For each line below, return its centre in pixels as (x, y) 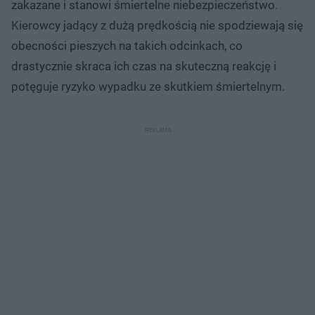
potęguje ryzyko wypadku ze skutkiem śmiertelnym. (148, 86)
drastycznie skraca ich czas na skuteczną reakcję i (144, 66)
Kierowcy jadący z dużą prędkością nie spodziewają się (157, 25)
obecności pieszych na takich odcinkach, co (127, 45)
